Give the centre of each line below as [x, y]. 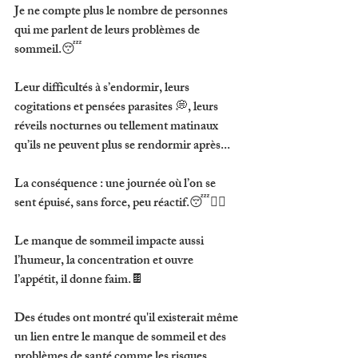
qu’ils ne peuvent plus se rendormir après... [122, 147]
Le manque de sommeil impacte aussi [110, 243]
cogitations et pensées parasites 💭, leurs [117, 108]
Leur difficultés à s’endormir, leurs [103, 89]
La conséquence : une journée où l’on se [116, 185]
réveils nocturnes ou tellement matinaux [117, 127]
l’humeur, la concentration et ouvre [105, 262]
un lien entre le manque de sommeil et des [121, 338]
